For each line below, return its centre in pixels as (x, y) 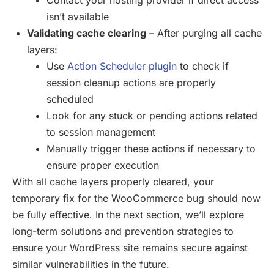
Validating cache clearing (87, 33)
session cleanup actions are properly (131, 82)
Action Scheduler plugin (122, 66)
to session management (101, 132)
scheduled (70, 99)
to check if (203, 66)
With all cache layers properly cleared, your (113, 181)
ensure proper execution (103, 165)
